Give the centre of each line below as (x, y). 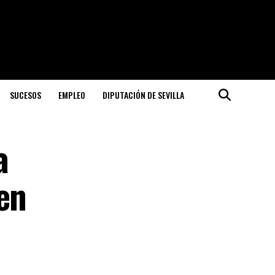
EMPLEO (72, 95)
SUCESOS (25, 95)
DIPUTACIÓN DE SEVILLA (143, 95)
